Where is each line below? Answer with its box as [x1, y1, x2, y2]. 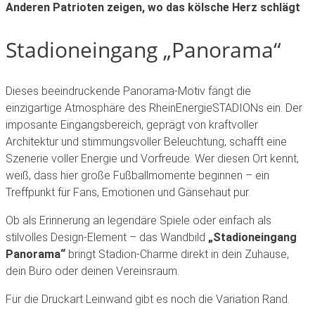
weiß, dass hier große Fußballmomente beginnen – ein [6, 168, 269, 182]
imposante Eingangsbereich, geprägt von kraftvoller [6, 117, 258, 131]
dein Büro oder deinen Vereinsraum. [6, 264, 179, 278]
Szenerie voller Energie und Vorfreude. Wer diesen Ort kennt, [6, 151, 299, 165]
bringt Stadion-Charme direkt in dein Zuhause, [65, 247, 289, 261]
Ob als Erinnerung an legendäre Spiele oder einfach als [6, 213, 271, 227]
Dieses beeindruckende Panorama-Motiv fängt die [6, 84, 251, 98]
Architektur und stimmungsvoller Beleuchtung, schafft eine [6, 134, 287, 148]
